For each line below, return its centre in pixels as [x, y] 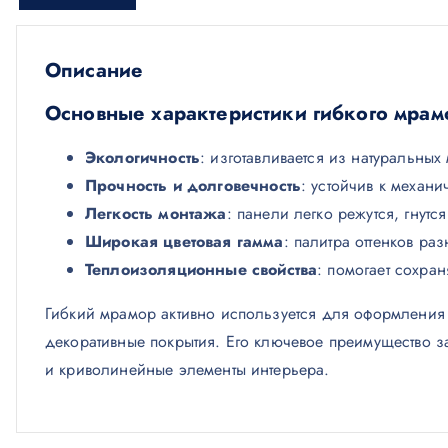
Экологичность [143, 157]
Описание [94, 70]
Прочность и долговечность [193, 185]
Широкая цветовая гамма [184, 241]
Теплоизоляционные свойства [201, 269]
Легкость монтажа [156, 213]
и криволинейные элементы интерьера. [187, 369]
